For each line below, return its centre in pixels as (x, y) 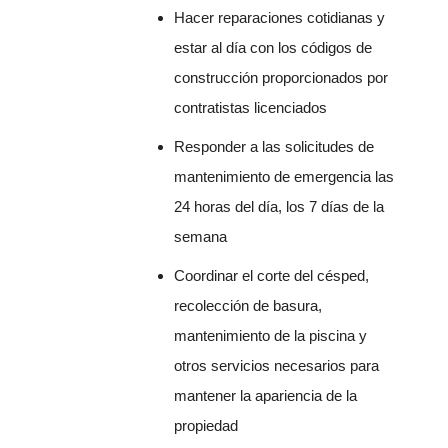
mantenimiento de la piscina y (271, 336)
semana (201, 237)
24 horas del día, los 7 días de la (279, 207)
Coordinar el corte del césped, (272, 276)
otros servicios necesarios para (277, 366)
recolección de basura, (248, 306)
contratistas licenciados (251, 108)
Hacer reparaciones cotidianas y (280, 18)
